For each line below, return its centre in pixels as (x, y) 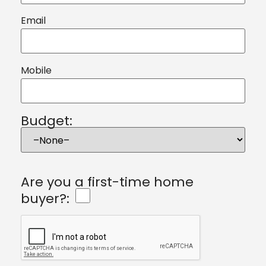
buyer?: (45, 198)
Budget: (47, 121)
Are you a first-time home (107, 182)
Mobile (36, 70)
